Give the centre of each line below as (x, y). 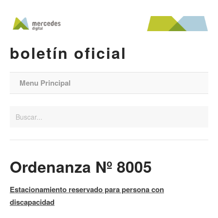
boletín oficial (68, 53)
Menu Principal (45, 83)
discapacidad (32, 202)
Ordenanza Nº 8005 (81, 166)
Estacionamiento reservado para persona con (87, 189)
